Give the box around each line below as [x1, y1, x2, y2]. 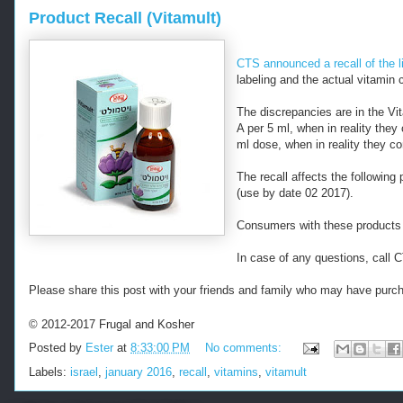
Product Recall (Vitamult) [29, 8, 221, 27]
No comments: [205, 340, 285, 354]
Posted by [29, 340, 85, 354]
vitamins [214, 364, 258, 379]
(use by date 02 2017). [237, 185, 354, 200]
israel [70, 364, 98, 379]
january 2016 [105, 364, 172, 379]
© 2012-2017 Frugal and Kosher [29, 318, 194, 332]
